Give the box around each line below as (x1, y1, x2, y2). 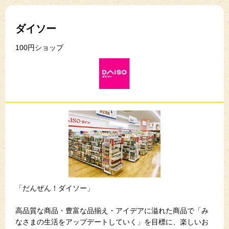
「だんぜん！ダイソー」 (15, 184, 94, 192)
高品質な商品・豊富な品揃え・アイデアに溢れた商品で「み (15, 206, 209, 215)
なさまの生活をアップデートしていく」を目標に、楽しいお (15, 217, 209, 226)
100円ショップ (15, 43, 63, 52)
